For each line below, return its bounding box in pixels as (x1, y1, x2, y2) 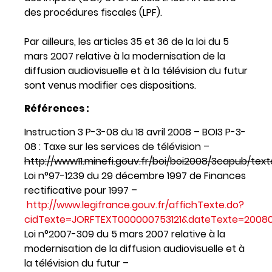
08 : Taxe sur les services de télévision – (24, 139, 209, 154)
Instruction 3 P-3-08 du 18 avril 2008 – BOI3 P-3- (24, 124, 246, 139)
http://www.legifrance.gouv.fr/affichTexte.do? (27, 197, 244, 212)
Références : (24, 101, 89, 116)
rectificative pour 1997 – (24, 183, 137, 197)
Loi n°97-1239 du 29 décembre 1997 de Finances (24, 168, 246, 183)
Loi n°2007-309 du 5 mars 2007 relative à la (24, 226, 225, 241)
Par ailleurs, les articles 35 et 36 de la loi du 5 (24, 34, 229, 49)
